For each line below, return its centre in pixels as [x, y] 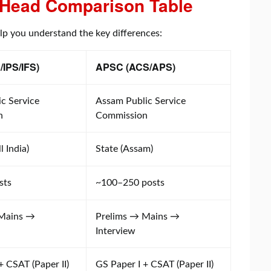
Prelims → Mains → [138, 216]
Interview [116, 231]
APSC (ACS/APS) [135, 67]
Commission [122, 115]
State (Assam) [124, 149]
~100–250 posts [130, 182]
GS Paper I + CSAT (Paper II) [155, 264]
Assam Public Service [141, 101]
